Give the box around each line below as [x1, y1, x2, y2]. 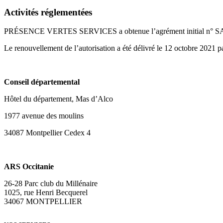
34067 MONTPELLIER [4, 197, 82, 206]
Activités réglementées [4, 6, 92, 17]
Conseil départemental [4, 78, 80, 87]
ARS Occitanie [4, 162, 54, 171]
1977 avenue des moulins [4, 111, 84, 120]
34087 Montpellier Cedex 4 [4, 128, 91, 137]
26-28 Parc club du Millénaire [4, 179, 98, 188]
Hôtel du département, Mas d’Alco [4, 95, 113, 104]
